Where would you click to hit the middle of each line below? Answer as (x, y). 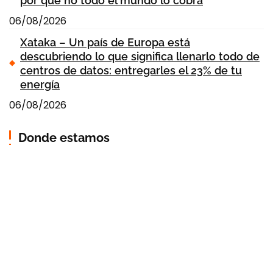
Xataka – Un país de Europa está (105, 42)
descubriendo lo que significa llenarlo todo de (140, 56)
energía (40, 84)
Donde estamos (64, 137)
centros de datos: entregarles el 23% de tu (131, 70)
